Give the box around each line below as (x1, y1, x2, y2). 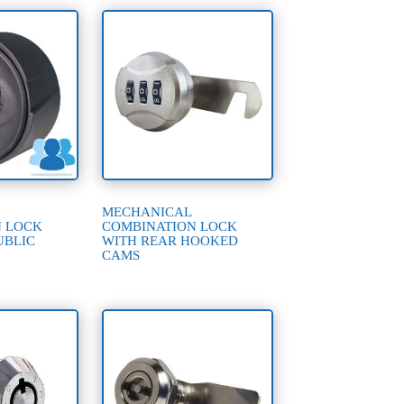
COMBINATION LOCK (102, 218, 238, 234)
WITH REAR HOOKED (102, 233, 239, 248)
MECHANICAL (102, 204, 192, 219)
